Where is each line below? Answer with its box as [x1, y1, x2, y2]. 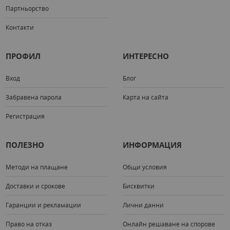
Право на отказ [6, 219, 52, 228]
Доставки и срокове [6, 181, 66, 190]
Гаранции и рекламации [6, 200, 82, 209]
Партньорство [6, 4, 49, 12]
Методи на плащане [6, 162, 68, 171]
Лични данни [123, 200, 164, 209]
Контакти [6, 23, 34, 31]
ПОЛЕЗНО [6, 139, 45, 150]
